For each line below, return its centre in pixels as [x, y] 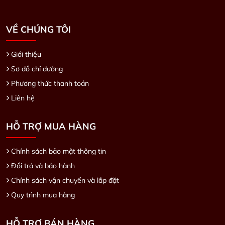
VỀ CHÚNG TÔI [38, 30]
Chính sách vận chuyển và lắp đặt [65, 181]
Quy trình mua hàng [43, 195]
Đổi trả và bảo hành [43, 166]
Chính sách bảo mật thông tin [59, 151]
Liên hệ [23, 98]
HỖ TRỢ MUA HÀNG [51, 127]
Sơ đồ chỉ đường [37, 69]
